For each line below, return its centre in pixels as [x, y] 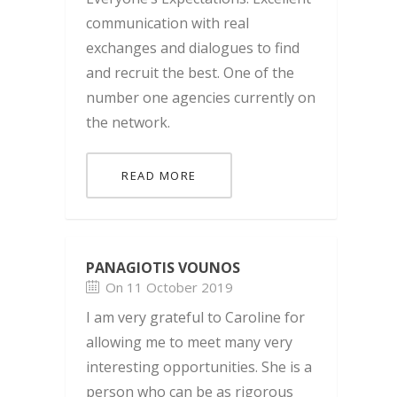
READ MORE [159, 176]
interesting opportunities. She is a [199, 367]
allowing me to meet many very [189, 343]
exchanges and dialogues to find [193, 48]
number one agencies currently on [201, 98]
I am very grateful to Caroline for [195, 318]
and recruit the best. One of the [190, 73]
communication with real [167, 23]
